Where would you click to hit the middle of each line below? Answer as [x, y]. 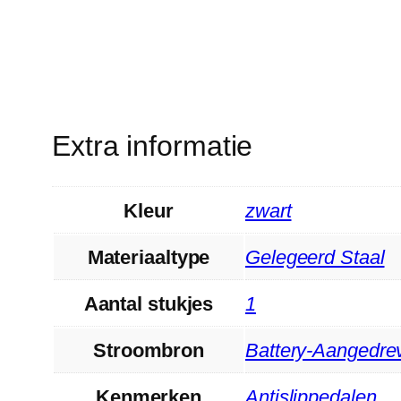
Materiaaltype [149, 257]
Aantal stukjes [149, 303]
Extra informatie [153, 146]
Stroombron [149, 350]
